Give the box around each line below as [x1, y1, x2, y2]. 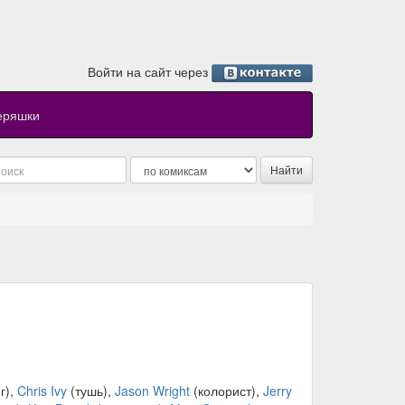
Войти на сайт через [88, 62, 212, 80]
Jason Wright [114, 381, 190, 400]
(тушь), [66, 381, 115, 400]
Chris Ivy [16, 381, 67, 400]
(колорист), [189, 381, 263, 400]
